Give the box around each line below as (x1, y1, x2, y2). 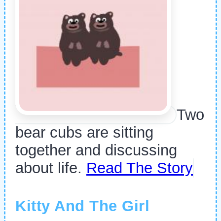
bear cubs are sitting (15, 123, 153, 141)
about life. (15, 159, 86, 177)
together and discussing (15, 141, 177, 159)
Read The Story (86, 159, 193, 177)
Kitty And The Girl (15, 197, 149, 215)
